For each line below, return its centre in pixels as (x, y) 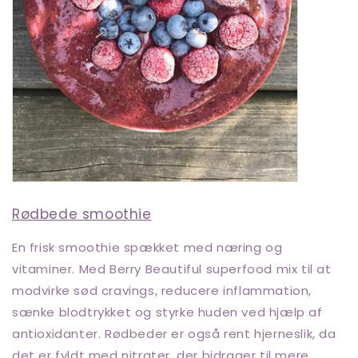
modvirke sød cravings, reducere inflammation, (162, 290)
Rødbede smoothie (82, 214)
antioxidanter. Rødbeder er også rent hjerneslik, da (174, 333)
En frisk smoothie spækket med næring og (147, 247)
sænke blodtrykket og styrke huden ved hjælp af (167, 312)
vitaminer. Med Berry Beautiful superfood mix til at (172, 268)
